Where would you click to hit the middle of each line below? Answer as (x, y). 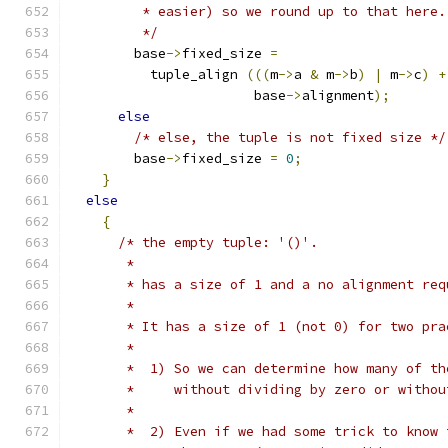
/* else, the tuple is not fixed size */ (290, 137)
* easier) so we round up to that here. (258, 11)
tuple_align (158, 74)
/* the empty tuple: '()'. (218, 242)
